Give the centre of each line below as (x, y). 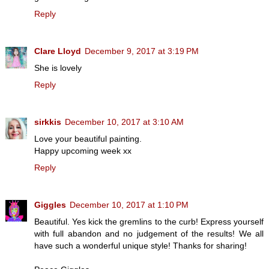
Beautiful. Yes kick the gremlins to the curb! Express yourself (149, 221)
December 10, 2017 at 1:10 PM (129, 204)
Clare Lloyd (58, 51)
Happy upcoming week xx (83, 150)
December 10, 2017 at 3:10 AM (124, 122)
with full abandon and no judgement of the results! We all (149, 233)
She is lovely (58, 68)
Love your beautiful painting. (88, 138)
